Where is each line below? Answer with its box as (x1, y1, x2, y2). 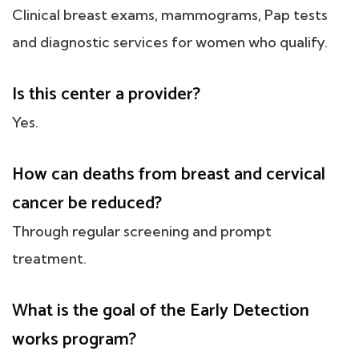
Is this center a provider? (12, 79, 200, 109)
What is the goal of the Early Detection (12, 296, 309, 325)
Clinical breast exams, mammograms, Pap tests (12, 5, 328, 24)
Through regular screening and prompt (12, 221, 272, 240)
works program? (12, 325, 136, 354)
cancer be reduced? (12, 188, 162, 218)
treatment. (12, 248, 87, 268)
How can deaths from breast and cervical (12, 159, 325, 189)
